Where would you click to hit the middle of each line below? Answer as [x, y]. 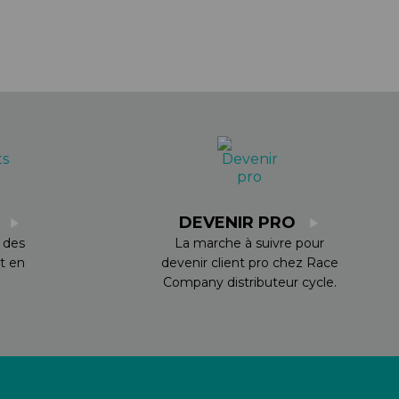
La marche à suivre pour [249, 244]
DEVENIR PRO [240, 223]
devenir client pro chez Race [249, 263]
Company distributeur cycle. [249, 283]
